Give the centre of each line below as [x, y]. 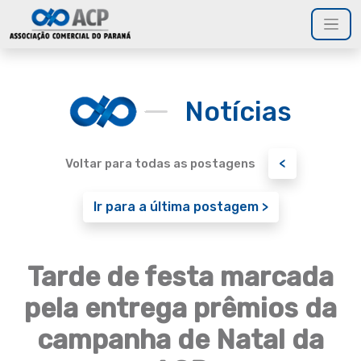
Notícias [238, 111]
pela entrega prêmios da [180, 308]
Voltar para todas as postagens [160, 164]
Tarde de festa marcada [180, 277]
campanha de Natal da [180, 340]
